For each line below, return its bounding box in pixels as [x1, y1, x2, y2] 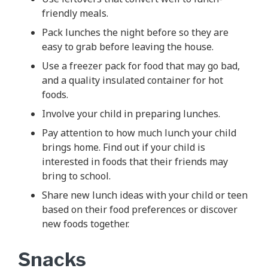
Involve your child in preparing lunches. [42, 106, 220, 120]
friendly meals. [42, 6, 108, 20]
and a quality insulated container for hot [42, 73, 223, 87]
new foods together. [42, 217, 129, 230]
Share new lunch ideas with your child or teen [42, 188, 248, 202]
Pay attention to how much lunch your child [42, 126, 236, 139]
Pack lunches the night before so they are [42, 25, 229, 39]
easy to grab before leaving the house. [42, 39, 214, 53]
